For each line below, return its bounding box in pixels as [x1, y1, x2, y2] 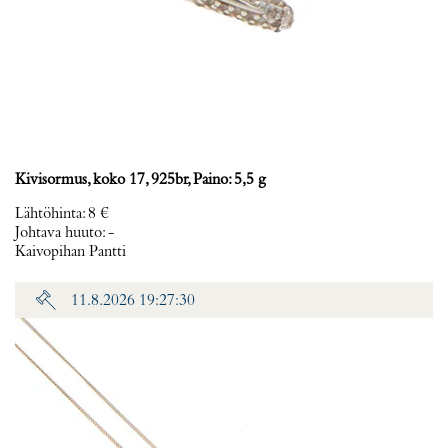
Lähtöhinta [15, 206, 82, 222]
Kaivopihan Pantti [15, 244, 126, 260]
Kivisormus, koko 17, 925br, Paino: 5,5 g [15, 172, 266, 188]
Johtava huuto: [15, 225, 108, 241]
